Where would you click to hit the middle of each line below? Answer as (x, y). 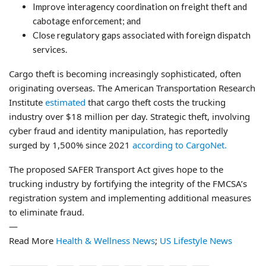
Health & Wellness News (105, 240)
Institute (27, 102)
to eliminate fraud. (47, 212)
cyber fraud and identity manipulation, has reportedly (118, 130)
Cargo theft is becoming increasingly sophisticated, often (125, 73)
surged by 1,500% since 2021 (71, 145)
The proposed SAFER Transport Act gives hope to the (116, 169)
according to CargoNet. (180, 145)
